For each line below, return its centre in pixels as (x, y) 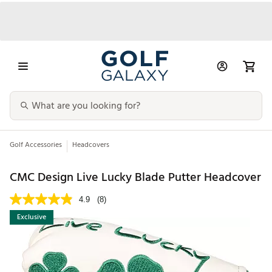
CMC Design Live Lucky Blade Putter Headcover (135, 177)
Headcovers (91, 145)
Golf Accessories (36, 145)
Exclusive (32, 217)
